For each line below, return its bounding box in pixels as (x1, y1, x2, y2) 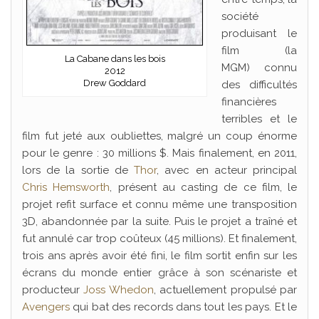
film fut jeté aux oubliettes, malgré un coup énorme (22, 130, 297, 142)
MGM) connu (221, 61, 297, 74)
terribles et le (221, 113, 297, 125)
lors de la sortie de (22, 164, 135, 177)
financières (221, 95, 276, 108)
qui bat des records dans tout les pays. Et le (70, 300, 297, 313)
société (221, 10, 258, 23)
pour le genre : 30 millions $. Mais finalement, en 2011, (22, 147, 297, 159)
